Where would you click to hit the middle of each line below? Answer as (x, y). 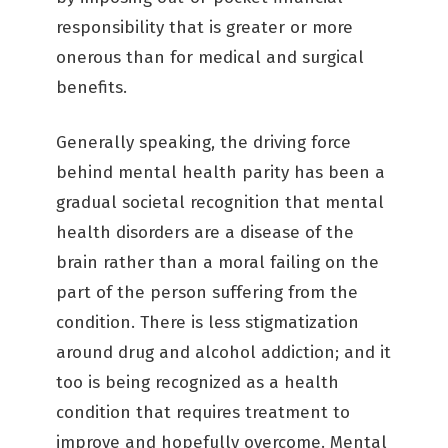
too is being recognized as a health (197, 382)
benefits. (91, 87)
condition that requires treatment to (203, 412)
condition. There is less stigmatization (207, 322)
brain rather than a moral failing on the (217, 262)
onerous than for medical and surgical (210, 57)
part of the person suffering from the (207, 292)
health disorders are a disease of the (205, 232)
